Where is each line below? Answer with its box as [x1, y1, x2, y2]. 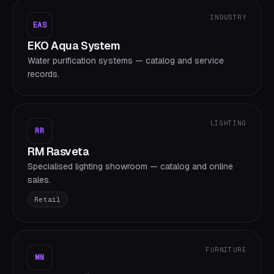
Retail [34, 195, 61, 204]
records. [28, 68, 59, 80]
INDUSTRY [210, 13, 246, 21]
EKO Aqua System [28, 39, 120, 53]
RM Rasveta [28, 144, 89, 158]
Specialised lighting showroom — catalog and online [28, 161, 233, 172]
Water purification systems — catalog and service [28, 55, 224, 66]
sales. [28, 174, 51, 185]
